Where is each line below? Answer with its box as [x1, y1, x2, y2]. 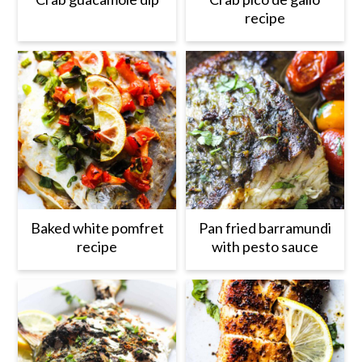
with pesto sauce [211, 237, 318, 255]
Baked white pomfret [30, 218, 164, 237]
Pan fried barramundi [198, 218, 331, 237]
